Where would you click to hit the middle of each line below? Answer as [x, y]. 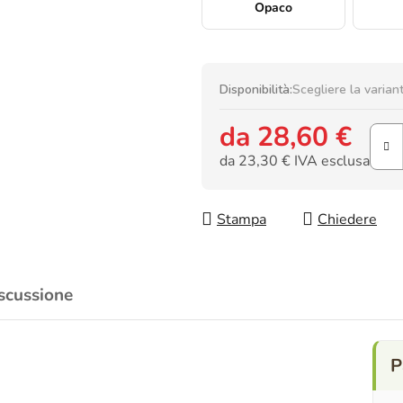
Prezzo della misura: [284, 184]
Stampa [242, 220]
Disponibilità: [256, 90]
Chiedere [347, 220]
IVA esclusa [330, 161]
